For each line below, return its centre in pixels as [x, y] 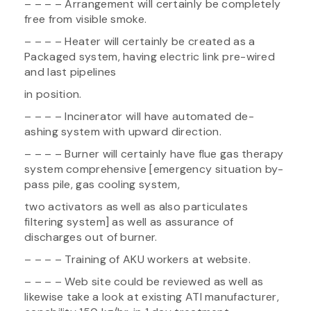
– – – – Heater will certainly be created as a [140, 41]
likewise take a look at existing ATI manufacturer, [152, 296]
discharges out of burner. [91, 237]
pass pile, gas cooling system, [102, 184]
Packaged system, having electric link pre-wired [150, 56]
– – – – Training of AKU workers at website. [137, 259]
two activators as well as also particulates [136, 206]
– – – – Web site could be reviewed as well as [144, 281]
